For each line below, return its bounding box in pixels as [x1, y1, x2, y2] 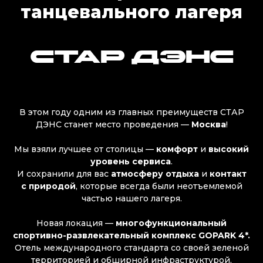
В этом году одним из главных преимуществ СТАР [19, 107, 244, 117]
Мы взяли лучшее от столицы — [14, 144, 156, 154]
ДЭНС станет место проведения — [35, 119, 191, 130]
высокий [208, 144, 249, 154]
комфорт [156, 144, 198, 154]
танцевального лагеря [21, 1, 242, 23]
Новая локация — [36, 218, 116, 228]
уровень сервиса [90, 156, 171, 167]
